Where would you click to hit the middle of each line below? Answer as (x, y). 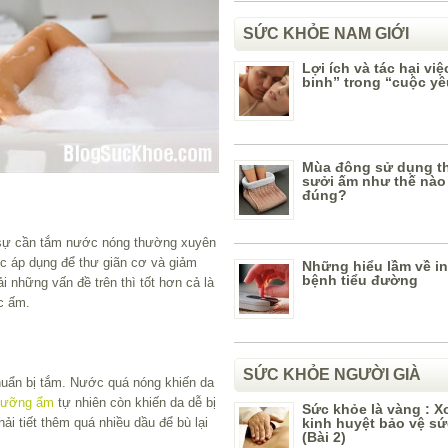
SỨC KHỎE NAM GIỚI (326, 33)
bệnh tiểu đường (360, 280)
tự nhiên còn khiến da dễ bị (135, 402)
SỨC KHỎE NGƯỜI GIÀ (332, 374)
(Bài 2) (324, 437)
